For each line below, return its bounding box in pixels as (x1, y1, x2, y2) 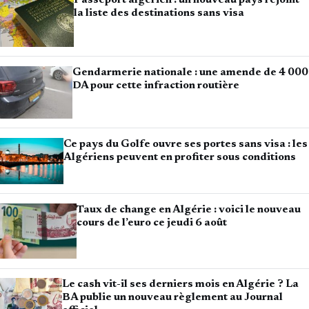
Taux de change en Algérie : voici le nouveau (77, 203, 301, 215)
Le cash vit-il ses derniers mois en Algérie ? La (61, 279, 299, 290)
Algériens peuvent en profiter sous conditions (63, 151, 297, 163)
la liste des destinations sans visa (73, 7, 244, 19)
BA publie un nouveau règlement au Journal (61, 292, 283, 303)
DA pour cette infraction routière (72, 79, 240, 91)
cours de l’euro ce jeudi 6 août (77, 217, 228, 228)
